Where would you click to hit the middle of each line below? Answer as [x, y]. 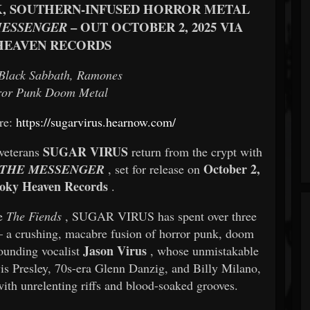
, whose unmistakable [204, 250]
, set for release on [156, 168]
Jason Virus [115, 250]
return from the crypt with [197, 151]
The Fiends [34, 216]
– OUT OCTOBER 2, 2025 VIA [156, 26]
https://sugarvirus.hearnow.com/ [96, 121]
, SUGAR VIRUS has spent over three [161, 216]
